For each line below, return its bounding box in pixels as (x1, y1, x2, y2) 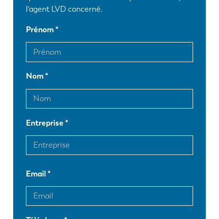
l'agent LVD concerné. (26, 4, 103, 14)
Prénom (26, 25, 54, 35)
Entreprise (26, 118, 64, 128)
